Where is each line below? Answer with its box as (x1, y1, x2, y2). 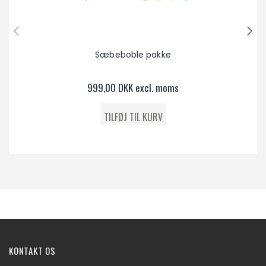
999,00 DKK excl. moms (87, 80, 179, 95)
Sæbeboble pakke (95, 48, 171, 61)
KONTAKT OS (9, 244, 56, 258)
